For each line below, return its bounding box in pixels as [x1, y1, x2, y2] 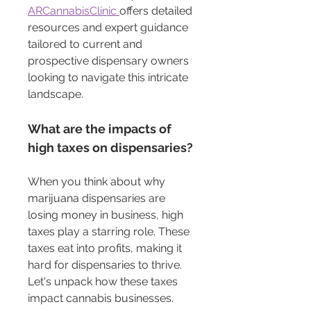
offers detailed [119, 4, 195, 18]
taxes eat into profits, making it [28, 242, 185, 255]
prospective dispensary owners [28, 54, 192, 68]
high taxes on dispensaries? [28, 140, 193, 155]
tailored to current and [28, 37, 145, 51]
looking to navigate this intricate [28, 71, 191, 85]
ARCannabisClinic [28, 4, 119, 18]
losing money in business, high [28, 208, 186, 222]
